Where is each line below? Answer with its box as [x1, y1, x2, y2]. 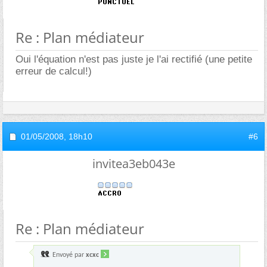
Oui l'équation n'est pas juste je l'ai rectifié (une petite [15, 53, 252, 65]
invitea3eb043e [92, 155, 175, 172]
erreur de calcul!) [15, 65, 92, 77]
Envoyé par [51, 251, 86, 259]
